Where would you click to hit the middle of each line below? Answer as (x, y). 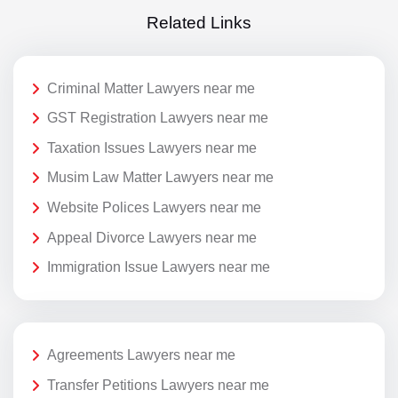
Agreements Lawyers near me (141, 355)
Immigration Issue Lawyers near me (159, 267)
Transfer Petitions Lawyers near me (158, 385)
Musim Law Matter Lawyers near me (160, 178)
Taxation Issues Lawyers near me (152, 147)
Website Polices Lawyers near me (154, 207)
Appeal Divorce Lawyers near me (152, 237)
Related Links (199, 23)
